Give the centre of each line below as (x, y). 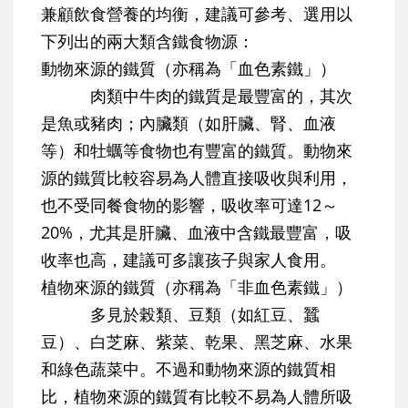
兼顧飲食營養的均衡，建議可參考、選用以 (197, 14)
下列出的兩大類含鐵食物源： (148, 41)
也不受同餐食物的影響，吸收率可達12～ (189, 205)
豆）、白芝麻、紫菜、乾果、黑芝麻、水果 (197, 342)
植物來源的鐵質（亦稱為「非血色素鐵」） (197, 287)
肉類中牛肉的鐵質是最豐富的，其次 (197, 96)
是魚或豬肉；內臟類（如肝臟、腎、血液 (189, 123)
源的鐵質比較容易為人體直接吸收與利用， (197, 178)
